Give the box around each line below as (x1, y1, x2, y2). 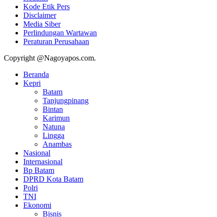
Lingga (43, 131, 64, 140)
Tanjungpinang (43, 96, 89, 105)
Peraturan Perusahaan (23, 37, 89, 46)
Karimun (43, 114, 70, 123)
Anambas (43, 140, 72, 149)
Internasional (23, 157, 62, 166)
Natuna (43, 123, 65, 131)
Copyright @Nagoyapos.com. (4, 54, 96, 62)
